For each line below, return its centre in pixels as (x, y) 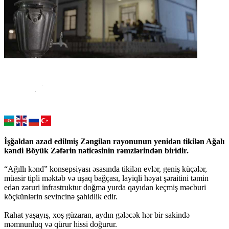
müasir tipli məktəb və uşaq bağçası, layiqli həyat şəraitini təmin (106, 178)
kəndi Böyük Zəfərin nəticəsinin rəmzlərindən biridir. (96, 150)
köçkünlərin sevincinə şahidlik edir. (61, 196)
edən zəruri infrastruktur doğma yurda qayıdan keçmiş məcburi (105, 187)
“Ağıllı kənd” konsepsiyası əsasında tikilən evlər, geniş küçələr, (106, 169)
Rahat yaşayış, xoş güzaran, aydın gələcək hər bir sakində (97, 215)
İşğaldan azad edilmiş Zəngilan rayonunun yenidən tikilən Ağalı (114, 141)
